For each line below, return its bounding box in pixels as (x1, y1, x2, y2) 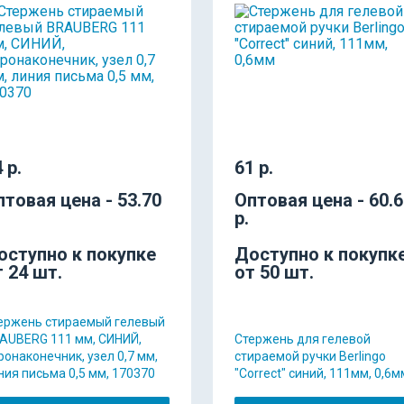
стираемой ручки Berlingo (234, 348, 386, 363)
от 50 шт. (234, 261, 314, 283)
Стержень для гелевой (234, 331, 371, 346)
